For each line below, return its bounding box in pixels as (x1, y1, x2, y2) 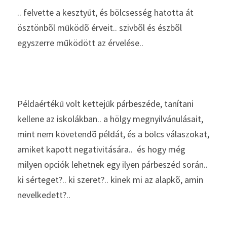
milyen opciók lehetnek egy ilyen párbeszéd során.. (17, 159, 208, 170)
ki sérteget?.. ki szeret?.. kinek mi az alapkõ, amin (17, 174, 203, 185)
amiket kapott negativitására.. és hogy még (17, 143, 185, 155)
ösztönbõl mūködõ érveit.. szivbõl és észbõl (17, 22, 182, 33)
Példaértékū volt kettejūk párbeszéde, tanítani (17, 98, 194, 109)
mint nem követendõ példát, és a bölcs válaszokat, (17, 128, 209, 140)
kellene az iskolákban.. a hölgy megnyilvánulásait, (17, 113, 203, 125)
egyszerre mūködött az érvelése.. (17, 37, 143, 49)
